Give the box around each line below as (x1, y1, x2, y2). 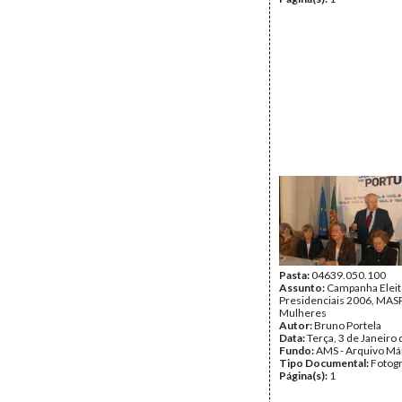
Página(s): (279, 369, 329, 382)
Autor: (279, 319, 314, 332)
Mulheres (279, 306, 327, 319)
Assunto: (279, 281, 327, 294)
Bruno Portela (314, 319, 381, 332)
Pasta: (279, 268, 311, 282)
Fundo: (279, 344, 316, 357)
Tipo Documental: (279, 356, 371, 370)
